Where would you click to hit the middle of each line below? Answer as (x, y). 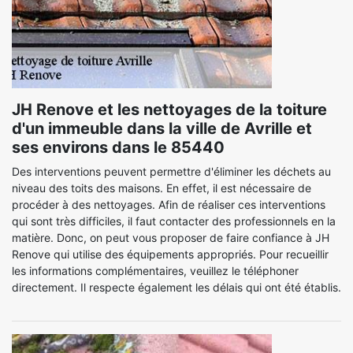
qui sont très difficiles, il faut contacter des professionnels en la (174, 221)
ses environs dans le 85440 (118, 147)
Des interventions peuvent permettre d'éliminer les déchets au (171, 171)
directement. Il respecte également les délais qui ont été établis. (176, 287)
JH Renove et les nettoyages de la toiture (169, 110)
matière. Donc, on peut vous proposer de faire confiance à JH (171, 238)
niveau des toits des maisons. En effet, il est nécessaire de (162, 188)
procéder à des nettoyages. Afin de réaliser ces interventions (169, 204)
